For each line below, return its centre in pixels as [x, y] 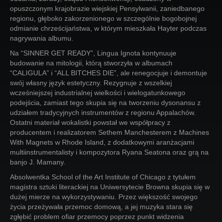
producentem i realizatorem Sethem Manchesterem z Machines [110, 132]
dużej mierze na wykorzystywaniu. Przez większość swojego [104, 197]
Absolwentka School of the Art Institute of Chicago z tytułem [103, 177]
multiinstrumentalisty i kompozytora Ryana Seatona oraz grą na [109, 152]
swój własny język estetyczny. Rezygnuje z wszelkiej [91, 83]
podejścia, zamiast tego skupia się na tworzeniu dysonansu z [105, 103]
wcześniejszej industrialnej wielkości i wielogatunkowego [98, 93]
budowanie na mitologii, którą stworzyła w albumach [91, 63]
